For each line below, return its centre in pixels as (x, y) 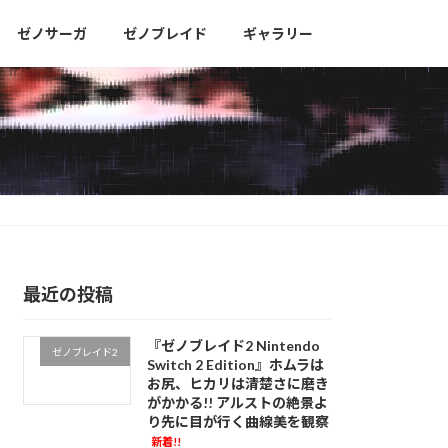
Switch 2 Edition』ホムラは (235, 365)
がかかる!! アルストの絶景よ (237, 403)
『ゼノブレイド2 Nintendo (233, 346)
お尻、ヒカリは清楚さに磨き (237, 384)
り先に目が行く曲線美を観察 (237, 422)
